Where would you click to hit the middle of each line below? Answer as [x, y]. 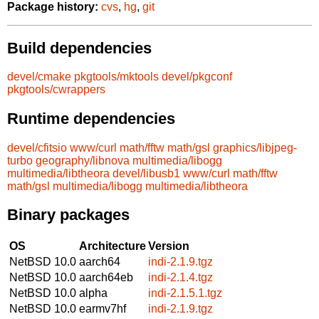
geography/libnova [83, 160]
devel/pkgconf [197, 77]
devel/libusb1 [146, 173]
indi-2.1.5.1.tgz [185, 293]
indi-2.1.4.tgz [181, 277]
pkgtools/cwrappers [56, 90]
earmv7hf [103, 308]
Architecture [113, 246]
